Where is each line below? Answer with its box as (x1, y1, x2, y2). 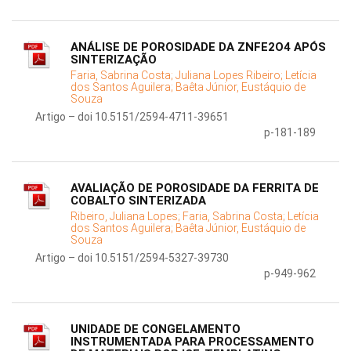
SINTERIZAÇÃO (71, 52, 157, 67)
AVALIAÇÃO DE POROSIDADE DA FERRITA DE (71, 181, 319, 196)
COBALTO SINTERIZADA (71, 194, 206, 208)
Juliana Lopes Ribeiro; (175, 69, 285, 82)
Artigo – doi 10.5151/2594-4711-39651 (35, 110, 229, 124)
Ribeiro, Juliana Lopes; (71, 210, 183, 223)
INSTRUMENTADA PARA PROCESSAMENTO (71, 335, 314, 349)
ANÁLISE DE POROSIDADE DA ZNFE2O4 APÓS (71, 40, 326, 55)
